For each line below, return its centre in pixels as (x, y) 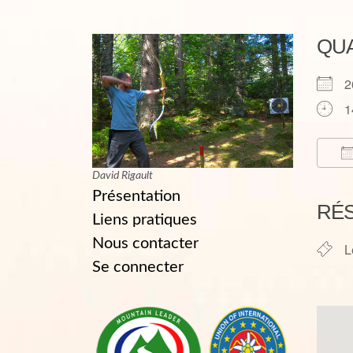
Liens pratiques (145, 220)
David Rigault (123, 176)
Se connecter (138, 268)
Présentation (136, 197)
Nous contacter (145, 244)
